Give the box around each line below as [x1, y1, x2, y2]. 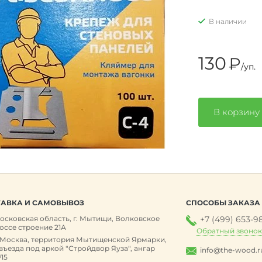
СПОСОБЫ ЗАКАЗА [186, 198, 261, 207]
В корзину [213, 106, 260, 118]
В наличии [209, 16, 247, 26]
